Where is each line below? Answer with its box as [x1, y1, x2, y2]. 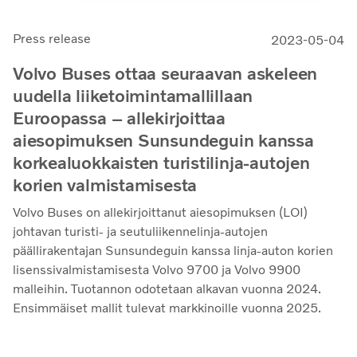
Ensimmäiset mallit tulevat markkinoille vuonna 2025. [13, 300, 321, 316]
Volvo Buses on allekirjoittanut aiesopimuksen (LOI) [13, 205, 308, 221]
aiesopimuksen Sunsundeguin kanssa [13, 130, 314, 152]
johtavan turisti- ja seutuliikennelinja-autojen [13, 224, 268, 240]
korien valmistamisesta [13, 175, 198, 197]
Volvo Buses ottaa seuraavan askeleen [13, 63, 318, 85]
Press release [13, 31, 91, 47]
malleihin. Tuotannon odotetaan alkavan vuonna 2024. [13, 281, 321, 297]
